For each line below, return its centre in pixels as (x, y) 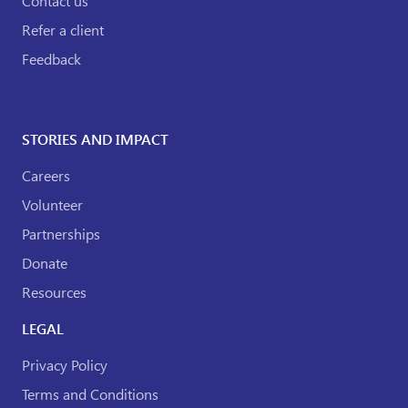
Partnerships (61, 234)
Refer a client (63, 30)
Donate (45, 263)
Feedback (51, 59)
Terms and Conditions (90, 394)
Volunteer (52, 205)
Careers (46, 176)
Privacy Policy (65, 365)
